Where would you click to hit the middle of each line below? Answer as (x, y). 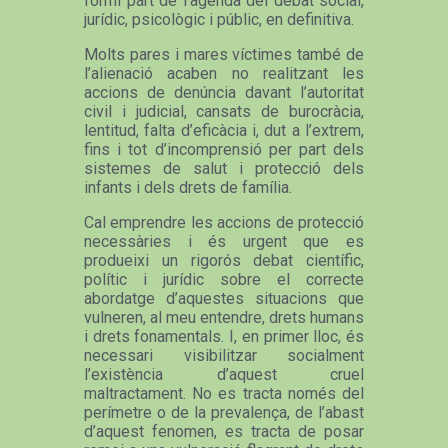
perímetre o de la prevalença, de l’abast (224, 412)
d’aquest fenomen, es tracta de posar (224, 431)
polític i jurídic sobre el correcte (224, 279)
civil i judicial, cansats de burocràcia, (224, 111)
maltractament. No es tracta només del (224, 393)
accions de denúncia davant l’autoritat (224, 92)
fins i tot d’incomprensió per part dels (224, 149)
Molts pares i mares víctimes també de (224, 54)
